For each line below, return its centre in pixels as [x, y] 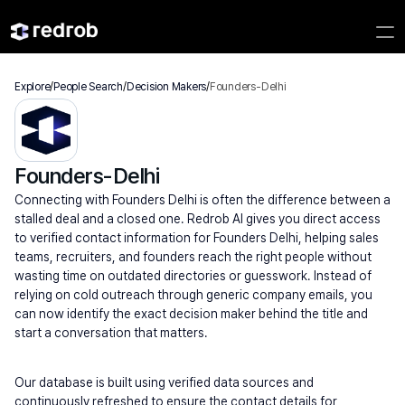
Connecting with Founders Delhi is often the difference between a [202, 200]
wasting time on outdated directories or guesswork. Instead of [193, 276]
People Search [88, 87]
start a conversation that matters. [111, 333]
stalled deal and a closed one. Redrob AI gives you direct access [198, 219]
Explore [33, 87]
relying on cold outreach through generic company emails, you [193, 295]
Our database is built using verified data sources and [164, 382]
